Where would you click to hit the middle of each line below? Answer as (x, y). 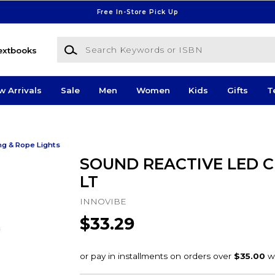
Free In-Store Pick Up (137, 12)
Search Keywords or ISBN (111, 43)
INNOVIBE (103, 201)
